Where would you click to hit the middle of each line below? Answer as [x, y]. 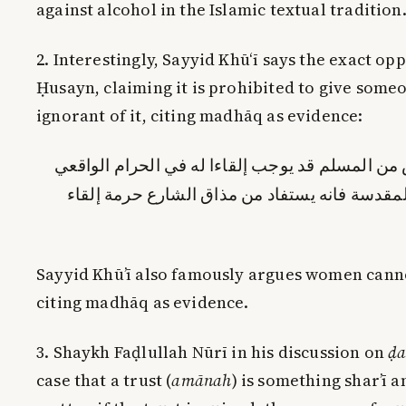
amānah [202, 380]
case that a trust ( [104, 380]
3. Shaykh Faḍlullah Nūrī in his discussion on [213, 352]
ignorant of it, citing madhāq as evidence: [200, 115]
